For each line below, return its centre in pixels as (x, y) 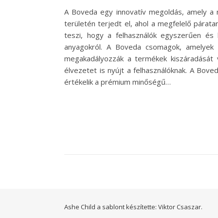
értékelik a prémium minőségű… (118, 82)
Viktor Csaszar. (180, 207)
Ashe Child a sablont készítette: (111, 207)
